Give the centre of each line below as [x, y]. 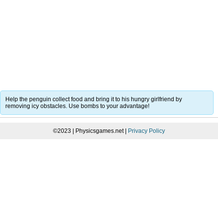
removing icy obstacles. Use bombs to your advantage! [77, 106]
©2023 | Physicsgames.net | [91, 131]
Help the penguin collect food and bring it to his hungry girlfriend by [94, 99]
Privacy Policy [146, 131]
